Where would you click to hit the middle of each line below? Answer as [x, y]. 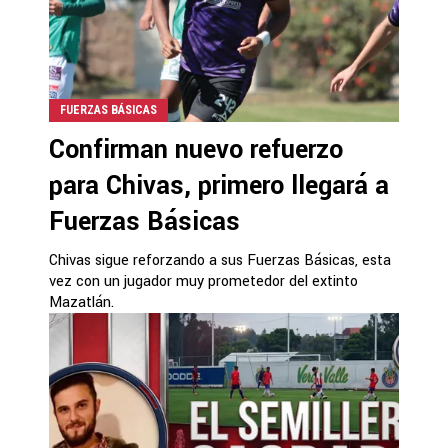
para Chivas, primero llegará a [219, 186]
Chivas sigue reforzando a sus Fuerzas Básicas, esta [220, 260]
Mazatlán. [81, 302]
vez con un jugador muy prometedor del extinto [203, 281]
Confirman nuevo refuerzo [196, 150]
